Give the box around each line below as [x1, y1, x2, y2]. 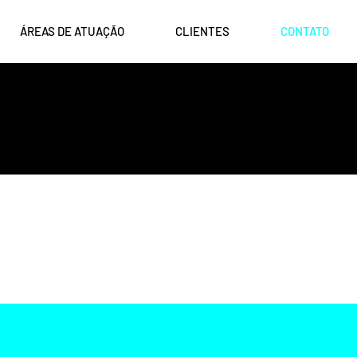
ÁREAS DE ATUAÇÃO [20, 24, 124, 38]
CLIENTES [175, 24, 229, 38]
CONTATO [280, 24, 329, 38]
